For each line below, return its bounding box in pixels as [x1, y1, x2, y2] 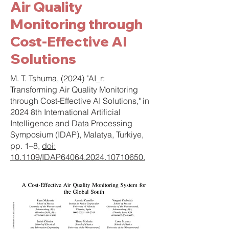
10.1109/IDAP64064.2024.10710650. [10, 152, 145, 162]
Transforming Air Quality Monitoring [10, 84, 138, 95]
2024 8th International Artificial [10, 107, 121, 117]
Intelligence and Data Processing [10, 118, 132, 128]
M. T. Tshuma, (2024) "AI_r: [10, 73, 105, 83]
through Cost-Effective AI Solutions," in [10, 96, 149, 106]
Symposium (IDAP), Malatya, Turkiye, [10, 129, 144, 140]
